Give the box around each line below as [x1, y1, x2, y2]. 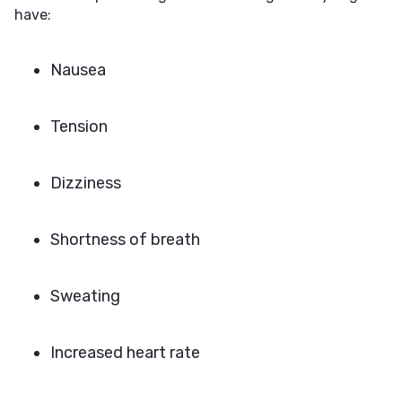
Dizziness [50, 173, 121, 193]
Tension [50, 117, 108, 136]
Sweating [50, 286, 120, 306]
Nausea [50, 60, 106, 80]
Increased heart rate [50, 343, 200, 363]
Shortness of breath [50, 230, 200, 249]
